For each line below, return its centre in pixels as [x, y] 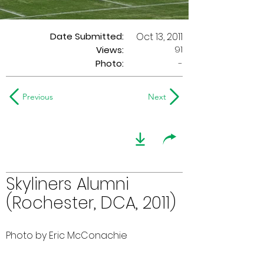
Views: [110, 50]
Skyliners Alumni [67, 184]
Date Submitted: [87, 36]
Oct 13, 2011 [159, 37]
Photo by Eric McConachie [67, 235]
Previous [38, 97]
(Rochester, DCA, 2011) [91, 203]
